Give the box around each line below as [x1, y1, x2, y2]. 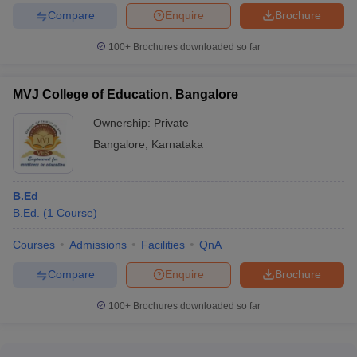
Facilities [141, 237, 185, 251]
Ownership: [93, 116, 154, 129]
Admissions [69, 237, 127, 251]
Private [154, 116, 189, 129]
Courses [13, 237, 55, 251]
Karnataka [151, 137, 203, 151]
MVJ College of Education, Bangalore [13, 87, 238, 101]
